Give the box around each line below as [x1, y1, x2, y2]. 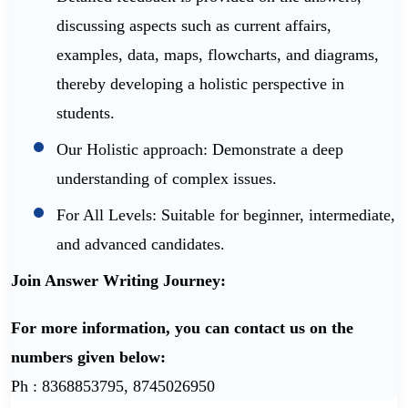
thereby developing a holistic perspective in [56, 75, 344, 94]
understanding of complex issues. [56, 169, 277, 189]
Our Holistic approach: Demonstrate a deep [56, 140, 343, 159]
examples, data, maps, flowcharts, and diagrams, [56, 46, 379, 65]
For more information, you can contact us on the [11, 319, 353, 338]
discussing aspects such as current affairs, [56, 16, 331, 36]
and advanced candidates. [56, 235, 225, 254]
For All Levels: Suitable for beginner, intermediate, [56, 206, 395, 225]
